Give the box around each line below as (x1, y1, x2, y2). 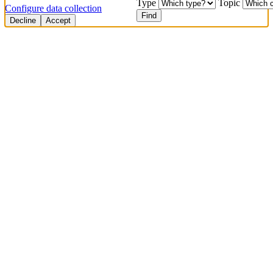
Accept (46, 16, 71, 26)
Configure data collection (5, 3, 102, 14)
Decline (10, 16, 36, 26)
